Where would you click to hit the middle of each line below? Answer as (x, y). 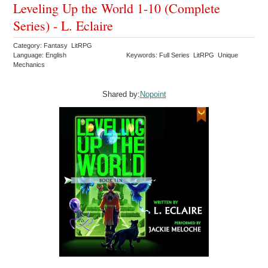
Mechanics (30, 64)
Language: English (40, 55)
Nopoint (153, 94)
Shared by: (121, 94)
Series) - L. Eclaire (63, 25)
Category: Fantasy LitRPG (54, 45)
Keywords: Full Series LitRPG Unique (182, 55)
